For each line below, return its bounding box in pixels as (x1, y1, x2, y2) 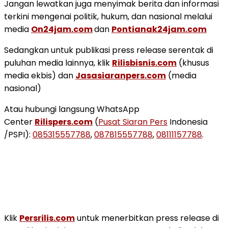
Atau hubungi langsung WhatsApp (4, 103, 139, 115)
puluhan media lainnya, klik (4, 56, 112, 69)
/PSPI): (4, 128, 33, 140)
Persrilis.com (19, 212, 75, 224)
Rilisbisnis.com (112, 56, 177, 69)
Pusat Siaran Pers (98, 116, 167, 128)
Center (4, 116, 35, 128)
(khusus (177, 56, 209, 69)
